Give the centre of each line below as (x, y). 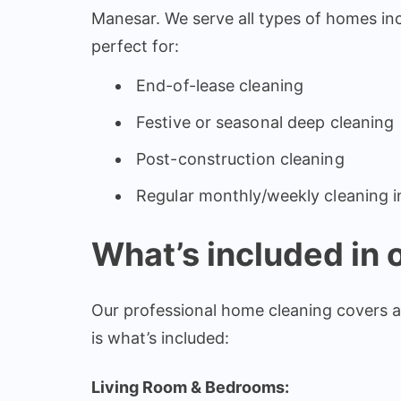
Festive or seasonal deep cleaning (265, 122)
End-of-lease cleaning (220, 85)
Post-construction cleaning (240, 158)
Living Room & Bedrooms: (190, 387)
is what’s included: (160, 337)
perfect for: (135, 46)
